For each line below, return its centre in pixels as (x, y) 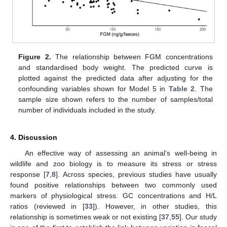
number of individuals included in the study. (87, 110)
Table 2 (182, 89)
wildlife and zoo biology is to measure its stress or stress (113, 163)
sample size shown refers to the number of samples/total (116, 99)
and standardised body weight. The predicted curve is (116, 67)
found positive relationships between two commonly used (113, 185)
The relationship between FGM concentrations (132, 57)
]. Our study (198, 217)
